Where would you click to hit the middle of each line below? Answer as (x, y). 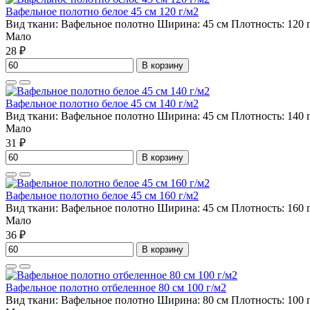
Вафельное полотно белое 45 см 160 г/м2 (102, 196)
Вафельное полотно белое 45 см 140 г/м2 (102, 104)
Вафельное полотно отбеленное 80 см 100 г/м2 (116, 288)
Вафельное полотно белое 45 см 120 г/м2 (102, 12)
